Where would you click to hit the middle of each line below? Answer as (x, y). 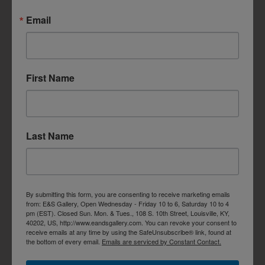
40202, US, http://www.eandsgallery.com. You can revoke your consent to (131, 223)
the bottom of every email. (64, 242)
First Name (50, 78)
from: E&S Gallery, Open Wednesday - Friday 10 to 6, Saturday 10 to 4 (127, 204)
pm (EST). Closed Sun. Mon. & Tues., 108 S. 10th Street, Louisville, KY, (128, 213)
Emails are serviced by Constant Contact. (161, 242)
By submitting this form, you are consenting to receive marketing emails (128, 194)
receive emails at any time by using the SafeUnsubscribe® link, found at (129, 232)
